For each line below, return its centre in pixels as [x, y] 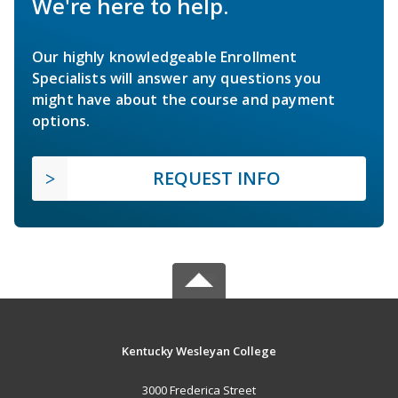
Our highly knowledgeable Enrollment [165, 56]
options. [61, 120]
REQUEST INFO [217, 178]
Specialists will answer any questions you [177, 78]
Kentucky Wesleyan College [199, 350]
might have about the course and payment [184, 99]
